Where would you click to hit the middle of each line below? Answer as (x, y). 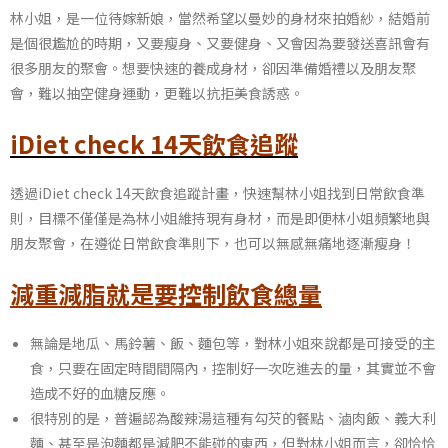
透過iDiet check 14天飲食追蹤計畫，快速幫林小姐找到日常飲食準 (217, 193)
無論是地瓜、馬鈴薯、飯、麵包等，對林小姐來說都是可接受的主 (233, 343)
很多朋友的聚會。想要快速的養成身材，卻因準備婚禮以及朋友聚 (213, 67)
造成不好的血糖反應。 (100, 393)
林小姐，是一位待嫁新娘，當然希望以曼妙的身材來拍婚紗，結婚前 (220, 17)
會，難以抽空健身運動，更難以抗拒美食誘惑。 (157, 92)
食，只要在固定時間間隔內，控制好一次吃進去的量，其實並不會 (233, 368)
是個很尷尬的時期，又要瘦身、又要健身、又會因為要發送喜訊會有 (220, 42)
